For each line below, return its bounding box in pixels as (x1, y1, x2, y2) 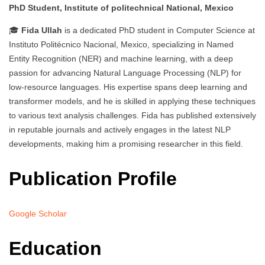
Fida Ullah (21, 25, 62, 35)
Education (9, 237, 102, 259)
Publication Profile (9, 167, 177, 189)
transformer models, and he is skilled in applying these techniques (9, 96, 256, 106)
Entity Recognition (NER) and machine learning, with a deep (9, 54, 233, 64)
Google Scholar (9, 209, 67, 219)
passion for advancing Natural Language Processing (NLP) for (9, 68, 241, 78)
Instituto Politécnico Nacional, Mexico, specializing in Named (9, 40, 234, 50)
